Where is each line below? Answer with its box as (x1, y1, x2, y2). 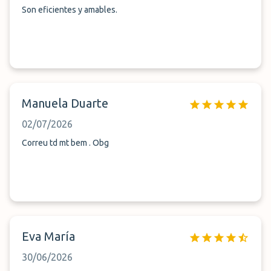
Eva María (22, 229, 75, 243)
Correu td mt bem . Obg (22, 138, 109, 148)
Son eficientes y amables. (22, 5, 117, 15)
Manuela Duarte (22, 96, 108, 110)
